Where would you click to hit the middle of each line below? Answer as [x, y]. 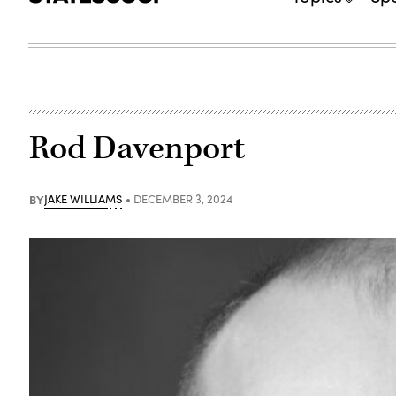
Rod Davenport [137, 148]
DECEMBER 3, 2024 [183, 198]
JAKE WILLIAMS [84, 198]
